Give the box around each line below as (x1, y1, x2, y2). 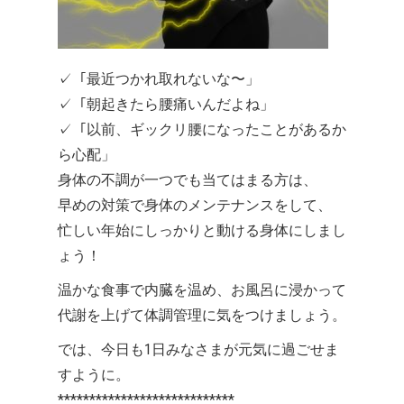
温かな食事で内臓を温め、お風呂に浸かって (58, 281, 346, 299)
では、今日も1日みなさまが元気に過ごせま (58, 341, 339, 359)
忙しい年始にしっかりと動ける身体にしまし (58, 222, 346, 240)
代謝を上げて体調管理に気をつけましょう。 (58, 307, 346, 325)
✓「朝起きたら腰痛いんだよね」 (58, 96, 274, 114)
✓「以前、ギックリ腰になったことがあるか (58, 121, 346, 139)
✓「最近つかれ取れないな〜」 (58, 70, 260, 88)
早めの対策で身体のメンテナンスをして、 (58, 197, 332, 215)
